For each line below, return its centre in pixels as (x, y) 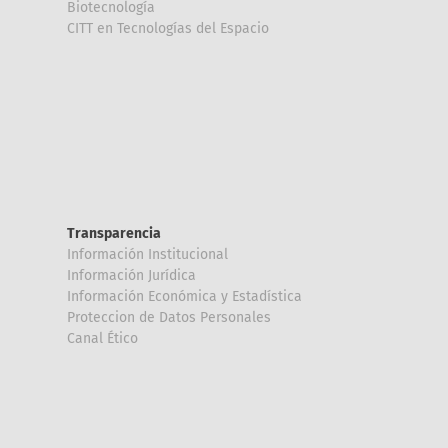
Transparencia (114, 233)
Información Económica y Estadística (184, 296)
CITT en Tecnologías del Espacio (168, 28)
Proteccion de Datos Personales (169, 317)
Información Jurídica (131, 275)
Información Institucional (147, 254)
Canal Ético (102, 338)
